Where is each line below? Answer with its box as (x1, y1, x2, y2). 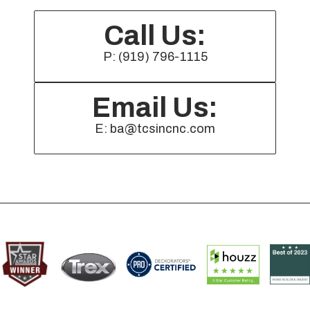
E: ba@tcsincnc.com (95, 122, 215, 136)
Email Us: (92, 93, 218, 123)
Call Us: (104, 21, 206, 51)
